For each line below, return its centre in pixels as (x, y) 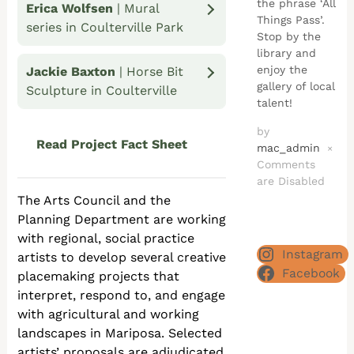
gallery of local (296, 86)
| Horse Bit (152, 72)
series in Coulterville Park (105, 28)
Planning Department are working (122, 219)
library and (286, 53)
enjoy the (282, 69)
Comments (286, 164)
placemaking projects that (99, 276)
